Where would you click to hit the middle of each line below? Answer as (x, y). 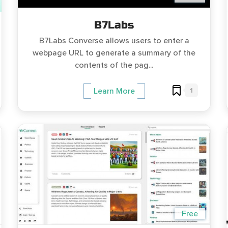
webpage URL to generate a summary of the (114, 53)
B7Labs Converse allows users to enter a (114, 40)
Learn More (114, 91)
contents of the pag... (114, 65)
